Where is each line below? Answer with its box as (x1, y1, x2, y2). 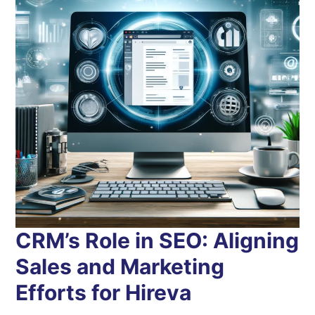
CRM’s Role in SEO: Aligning (15, 227, 300, 253)
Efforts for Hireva (15, 279, 192, 305)
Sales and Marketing (15, 253, 225, 279)
